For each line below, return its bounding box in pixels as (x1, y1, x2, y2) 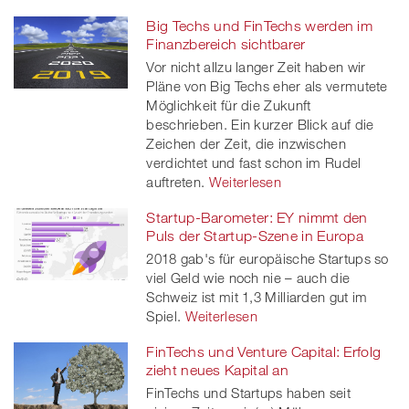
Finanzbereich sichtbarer (146, 35, 306, 52)
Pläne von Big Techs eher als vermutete (146, 77, 388, 94)
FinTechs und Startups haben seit (146, 383, 351, 401)
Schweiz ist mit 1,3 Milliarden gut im (146, 288, 368, 305)
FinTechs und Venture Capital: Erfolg (146, 342, 382, 360)
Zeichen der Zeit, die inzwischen (146, 134, 346, 152)
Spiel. (146, 307, 182, 324)
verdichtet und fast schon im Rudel (146, 153, 362, 171)
